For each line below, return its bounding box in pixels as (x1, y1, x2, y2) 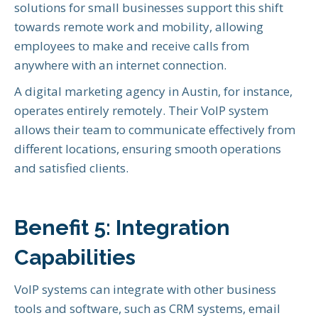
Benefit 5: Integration (14, 215, 230, 241)
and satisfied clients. (14, 160, 128, 177)
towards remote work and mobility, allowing (14, 18, 263, 35)
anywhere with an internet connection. (14, 57, 226, 74)
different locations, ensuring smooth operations (14, 141, 281, 158)
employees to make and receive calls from (14, 38, 249, 55)
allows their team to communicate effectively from (14, 121, 295, 138)
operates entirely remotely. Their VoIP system (14, 102, 268, 119)
